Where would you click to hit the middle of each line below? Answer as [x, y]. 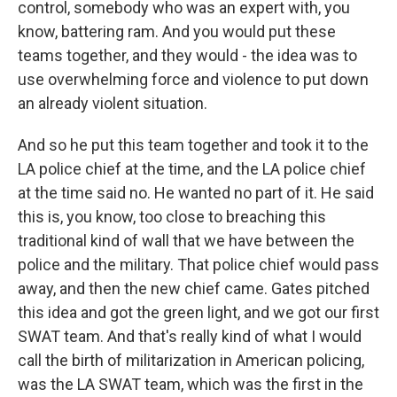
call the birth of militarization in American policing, [191, 360]
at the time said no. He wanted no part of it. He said [196, 193]
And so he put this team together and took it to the [193, 145]
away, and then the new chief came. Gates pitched [194, 288]
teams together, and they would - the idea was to [187, 55]
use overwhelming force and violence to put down [193, 79]
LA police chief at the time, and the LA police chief [192, 169]
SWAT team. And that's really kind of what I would [190, 336]
